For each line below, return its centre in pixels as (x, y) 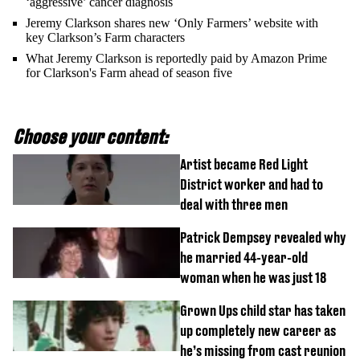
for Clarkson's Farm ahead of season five (129, 73)
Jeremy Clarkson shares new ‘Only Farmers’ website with (172, 23)
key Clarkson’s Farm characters (105, 38)
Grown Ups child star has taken (263, 311)
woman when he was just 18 (253, 278)
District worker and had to (252, 185)
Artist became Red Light (244, 165)
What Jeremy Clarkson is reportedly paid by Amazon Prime (176, 59)
